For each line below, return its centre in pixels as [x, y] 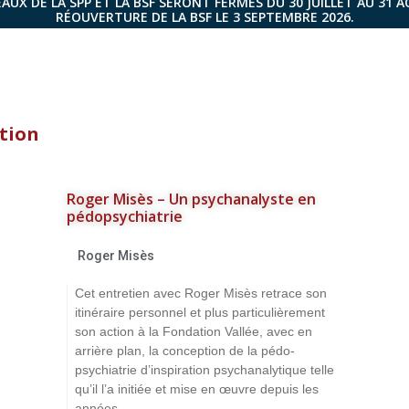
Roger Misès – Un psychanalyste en [192, 199]
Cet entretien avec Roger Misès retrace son [201, 293]
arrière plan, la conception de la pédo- [185, 351]
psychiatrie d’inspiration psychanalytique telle [205, 370]
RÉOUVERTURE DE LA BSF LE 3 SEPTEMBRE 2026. [204, 17]
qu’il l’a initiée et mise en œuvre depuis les [197, 389]
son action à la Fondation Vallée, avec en [194, 331]
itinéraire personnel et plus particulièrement [200, 312]
